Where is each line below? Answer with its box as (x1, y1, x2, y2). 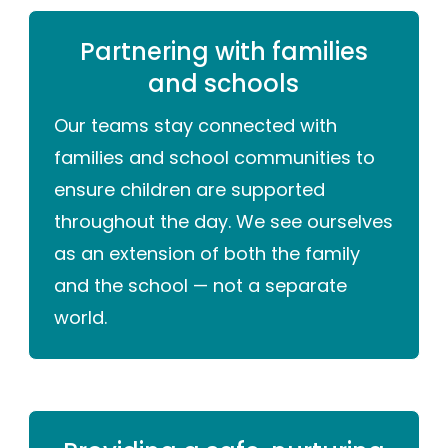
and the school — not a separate (54, 273, 348, 299)
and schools (148, 67, 300, 101)
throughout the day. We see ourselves (54, 209, 394, 235)
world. (54, 305, 108, 331)
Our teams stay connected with (54, 113, 338, 139)
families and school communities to (54, 145, 376, 171)
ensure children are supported (54, 177, 326, 203)
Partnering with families (79, 35, 368, 69)
